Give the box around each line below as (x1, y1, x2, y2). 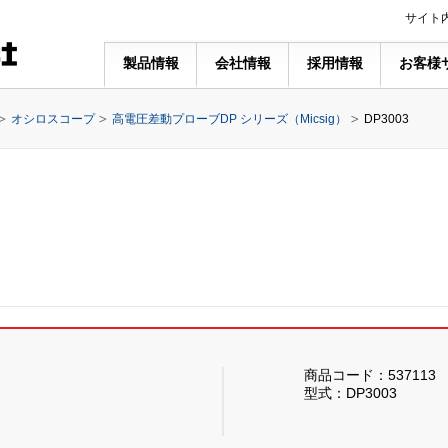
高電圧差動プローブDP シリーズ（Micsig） (112, 112, 347, 126)
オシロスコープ (11, 112, 95, 126)
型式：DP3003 (304, 385, 397, 401)
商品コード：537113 (304, 367, 436, 383)
